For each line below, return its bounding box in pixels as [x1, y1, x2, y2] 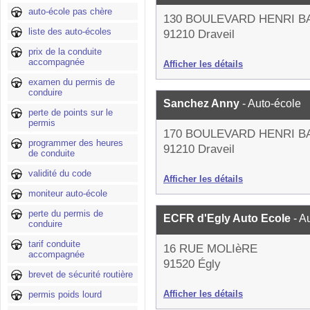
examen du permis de [28, 77, 115, 87]
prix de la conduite [28, 46, 102, 57]
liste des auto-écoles [28, 26, 111, 37]
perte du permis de [28, 208, 103, 219]
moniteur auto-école [28, 188, 107, 199]
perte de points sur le [28, 107, 113, 118]
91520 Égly [163, 257, 221, 271]
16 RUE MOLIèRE [163, 242, 257, 255]
